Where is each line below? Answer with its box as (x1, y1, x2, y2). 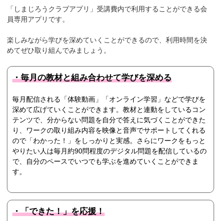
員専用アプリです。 (7, 15, 70, 24)
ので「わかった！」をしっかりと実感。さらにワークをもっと (12, 137, 206, 145)
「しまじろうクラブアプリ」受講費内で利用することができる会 (7, 5, 208, 13)
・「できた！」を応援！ (12, 207, 105, 217)
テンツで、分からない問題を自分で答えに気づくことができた (12, 116, 206, 124)
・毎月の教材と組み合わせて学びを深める (12, 73, 172, 83)
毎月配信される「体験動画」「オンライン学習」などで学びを (12, 95, 206, 104)
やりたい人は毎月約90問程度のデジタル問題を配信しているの (12, 147, 207, 155)
